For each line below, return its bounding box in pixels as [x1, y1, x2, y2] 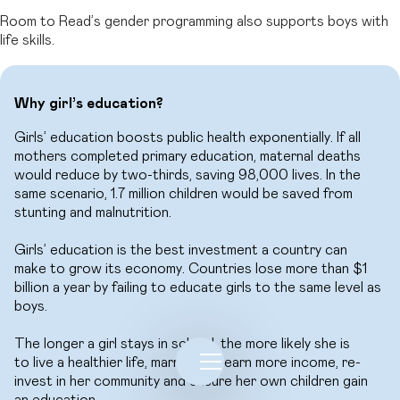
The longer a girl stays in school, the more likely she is [14, 336, 351, 351]
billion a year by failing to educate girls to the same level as [14, 279, 382, 295]
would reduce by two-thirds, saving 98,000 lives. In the [14, 167, 362, 182]
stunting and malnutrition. [14, 204, 172, 220]
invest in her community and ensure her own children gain [14, 373, 369, 388]
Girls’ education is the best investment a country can [14, 242, 348, 257]
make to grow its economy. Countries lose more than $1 [14, 261, 368, 276]
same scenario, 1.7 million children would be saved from [14, 186, 354, 201]
